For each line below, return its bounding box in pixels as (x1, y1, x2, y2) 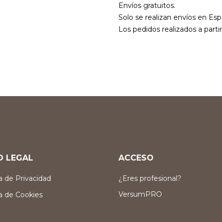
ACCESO (118, 153, 154, 163)
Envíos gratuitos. (118, 1, 175, 10)
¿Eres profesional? (118, 174, 181, 183)
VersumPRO (118, 190, 162, 199)
